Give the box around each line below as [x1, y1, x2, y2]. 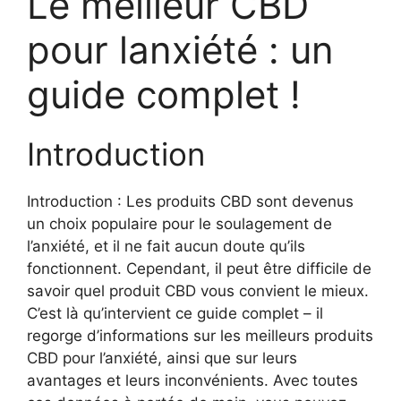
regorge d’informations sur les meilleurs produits [27, 327, 373, 346]
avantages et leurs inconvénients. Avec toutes [27, 371, 358, 390]
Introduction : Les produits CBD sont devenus [27, 192, 354, 211]
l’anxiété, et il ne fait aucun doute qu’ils [27, 237, 305, 256]
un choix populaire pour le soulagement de [27, 215, 332, 234]
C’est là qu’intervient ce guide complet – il [27, 304, 323, 323]
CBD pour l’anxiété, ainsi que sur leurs [27, 349, 297, 368]
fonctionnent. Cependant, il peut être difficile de [27, 260, 371, 278]
